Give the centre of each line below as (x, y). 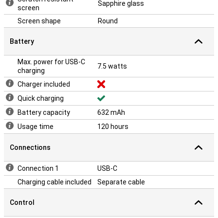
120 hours (113, 127)
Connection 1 (38, 168)
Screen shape (39, 21)
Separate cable (121, 182)
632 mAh (111, 112)
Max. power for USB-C (51, 62)
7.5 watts (112, 66)
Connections (30, 147)
